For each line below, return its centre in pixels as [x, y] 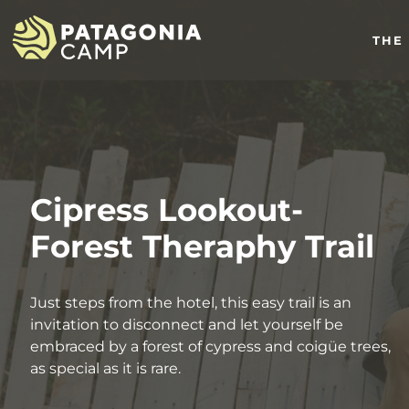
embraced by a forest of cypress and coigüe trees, [210, 346]
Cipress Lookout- [167, 210]
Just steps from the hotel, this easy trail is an [191, 303]
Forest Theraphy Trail [202, 246]
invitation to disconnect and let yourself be [187, 325]
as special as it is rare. [105, 368]
